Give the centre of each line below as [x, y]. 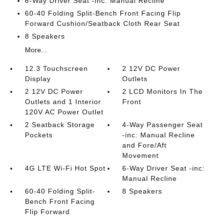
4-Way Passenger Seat [163, 125]
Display [38, 79]
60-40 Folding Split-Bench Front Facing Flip [103, 13]
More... [36, 50]
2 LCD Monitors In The [163, 91]
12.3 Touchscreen [56, 68]
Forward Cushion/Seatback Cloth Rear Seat [102, 23]
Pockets [39, 135]
